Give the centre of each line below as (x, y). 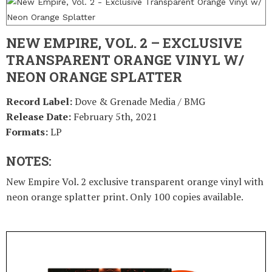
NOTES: (29, 161)
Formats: (28, 132)
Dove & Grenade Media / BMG (139, 101)
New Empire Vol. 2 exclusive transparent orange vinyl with (135, 182)
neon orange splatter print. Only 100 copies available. (125, 197)
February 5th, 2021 (115, 117)
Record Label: (39, 101)
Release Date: (40, 117)
